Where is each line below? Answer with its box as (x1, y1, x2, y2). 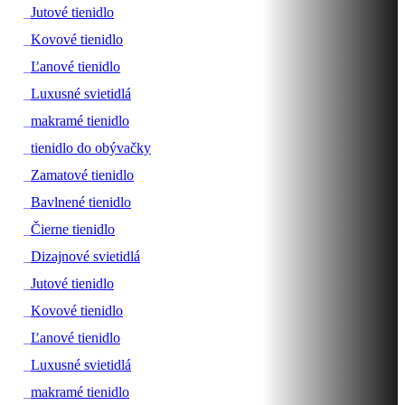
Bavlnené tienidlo (31, 193, 131, 210)
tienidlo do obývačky (31, 139, 151, 155)
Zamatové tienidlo (31, 166, 134, 183)
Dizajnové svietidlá (31, 248, 140, 264)
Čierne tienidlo (31, 221, 115, 237)
